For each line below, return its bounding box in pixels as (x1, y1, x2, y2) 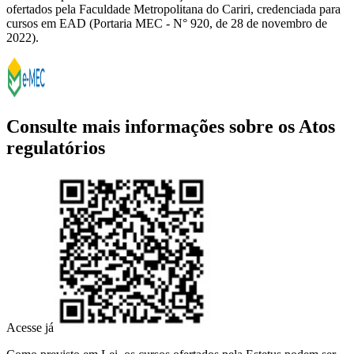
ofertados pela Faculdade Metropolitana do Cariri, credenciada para (6, 2, 341, 16)
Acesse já (6, 321, 54, 335)
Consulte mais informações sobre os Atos (6, 115, 335, 137)
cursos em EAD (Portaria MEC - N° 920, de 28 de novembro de (6, 16, 327, 30)
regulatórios (6, 137, 105, 158)
